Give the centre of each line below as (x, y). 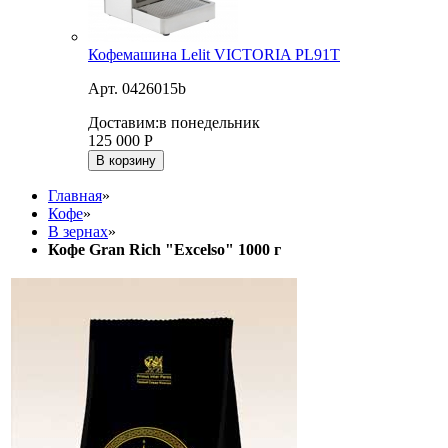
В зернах (78, 232)
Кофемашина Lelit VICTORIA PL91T (214, 55)
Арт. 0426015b (137, 89)
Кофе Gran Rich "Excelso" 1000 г (164, 250)
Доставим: (123, 123)
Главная (75, 196)
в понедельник (209, 123)
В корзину (126, 161)
